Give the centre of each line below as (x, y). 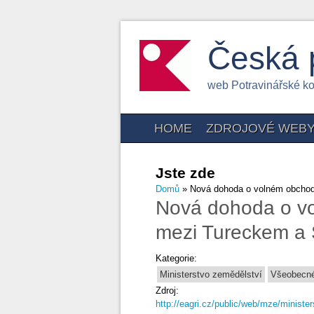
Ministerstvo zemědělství (211, 274)
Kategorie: (178, 258)
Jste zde (185, 173)
